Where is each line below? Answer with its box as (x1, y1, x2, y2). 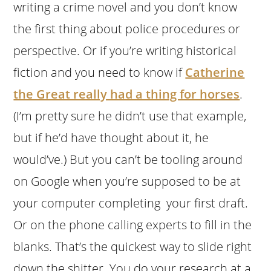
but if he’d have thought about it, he (13, 129, 209, 146)
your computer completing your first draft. (13, 194, 249, 211)
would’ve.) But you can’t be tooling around (13, 151, 243, 168)
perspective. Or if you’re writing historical (13, 42, 237, 59)
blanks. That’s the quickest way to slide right (13, 238, 252, 255)
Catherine (185, 64, 245, 80)
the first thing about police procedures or (13, 20, 241, 37)
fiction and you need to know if (13, 64, 186, 80)
